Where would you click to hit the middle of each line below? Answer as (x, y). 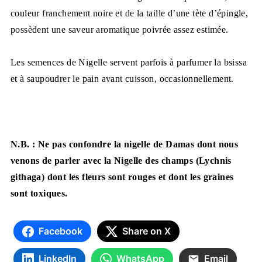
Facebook (60, 231)
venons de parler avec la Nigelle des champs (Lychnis (121, 161)
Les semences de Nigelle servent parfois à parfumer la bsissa (128, 62)
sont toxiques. (39, 193)
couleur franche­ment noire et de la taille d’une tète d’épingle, (129, 13)
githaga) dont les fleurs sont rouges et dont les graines (122, 177)
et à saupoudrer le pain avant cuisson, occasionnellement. (122, 79)
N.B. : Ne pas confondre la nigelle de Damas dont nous (124, 144)
